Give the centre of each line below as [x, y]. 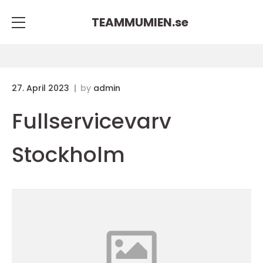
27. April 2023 [42, 88]
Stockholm [68, 155]
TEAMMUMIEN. [133, 22]
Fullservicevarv [92, 121]
